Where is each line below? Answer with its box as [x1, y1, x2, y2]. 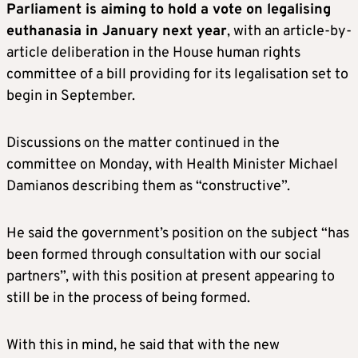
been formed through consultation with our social [6, 246, 321, 265]
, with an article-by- [227, 22, 352, 42]
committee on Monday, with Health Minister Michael [6, 156, 338, 175]
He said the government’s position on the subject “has [6, 225, 349, 244]
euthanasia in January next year [6, 22, 227, 42]
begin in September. [6, 87, 135, 106]
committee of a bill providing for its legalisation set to [6, 66, 348, 85]
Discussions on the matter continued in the [6, 134, 280, 153]
